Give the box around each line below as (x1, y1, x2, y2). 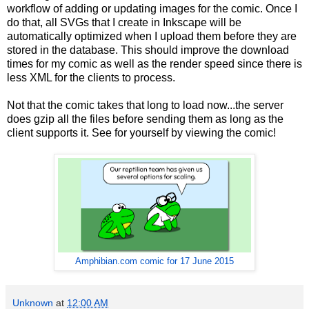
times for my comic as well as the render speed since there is (7, 58, 302, 70)
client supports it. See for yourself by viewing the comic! (7, 127, 276, 139)
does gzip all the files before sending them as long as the (7, 113, 283, 126)
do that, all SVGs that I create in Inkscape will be (7, 17, 241, 29)
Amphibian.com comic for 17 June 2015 (75, 257, 234, 267)
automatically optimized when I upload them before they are (7, 30, 297, 43)
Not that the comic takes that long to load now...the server (7, 99, 283, 112)
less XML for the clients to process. (7, 72, 175, 84)
